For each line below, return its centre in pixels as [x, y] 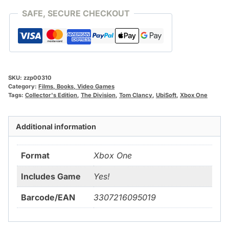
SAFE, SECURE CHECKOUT [76, 14]
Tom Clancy [136, 95]
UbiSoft [166, 95]
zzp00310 [38, 78]
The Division [98, 95]
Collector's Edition [51, 95]
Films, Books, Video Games [76, 87]
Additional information [56, 126]
